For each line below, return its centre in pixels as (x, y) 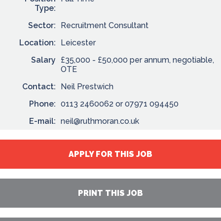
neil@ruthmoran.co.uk (100, 121)
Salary (43, 60)
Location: (37, 43)
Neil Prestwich (87, 87)
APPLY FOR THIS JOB (110, 154)
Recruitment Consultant (105, 26)
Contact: (39, 87)
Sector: (42, 26)
